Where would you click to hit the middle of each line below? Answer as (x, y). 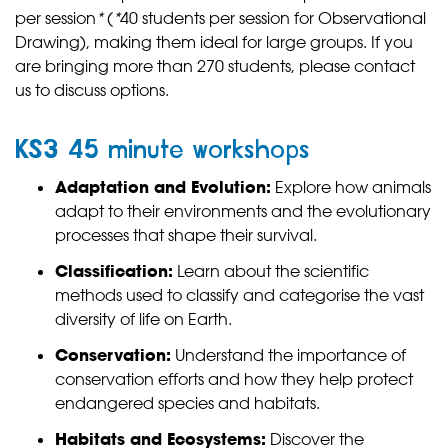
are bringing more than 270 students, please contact (215, 66)
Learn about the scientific (271, 271)
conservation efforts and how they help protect (234, 379)
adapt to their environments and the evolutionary (243, 211)
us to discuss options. (92, 90)
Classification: (114, 271)
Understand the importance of (288, 355)
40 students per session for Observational (273, 18)
